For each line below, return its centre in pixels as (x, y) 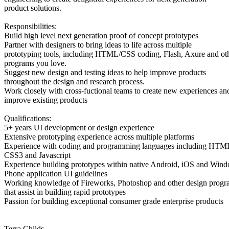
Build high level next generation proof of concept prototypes (101, 35)
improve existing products (46, 100)
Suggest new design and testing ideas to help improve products (105, 72)
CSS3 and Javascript (37, 155)
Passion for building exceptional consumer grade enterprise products (114, 201)
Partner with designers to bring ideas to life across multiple (98, 44)
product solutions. (33, 8)
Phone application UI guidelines (56, 173)
